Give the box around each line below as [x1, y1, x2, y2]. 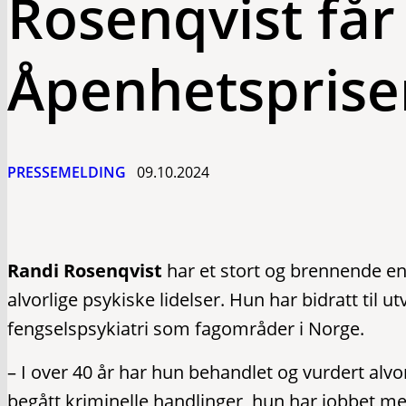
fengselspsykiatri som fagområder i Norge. [7, 316, 369, 341]
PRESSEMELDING [7, 162, 126, 182]
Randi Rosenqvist [7, 258, 162, 283]
